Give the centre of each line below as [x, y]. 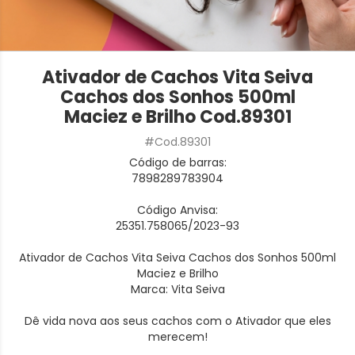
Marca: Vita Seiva [177, 289]
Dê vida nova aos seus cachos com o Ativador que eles [177, 321]
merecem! [177, 337]
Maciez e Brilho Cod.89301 [177, 117]
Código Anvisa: [177, 210]
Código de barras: [177, 162]
